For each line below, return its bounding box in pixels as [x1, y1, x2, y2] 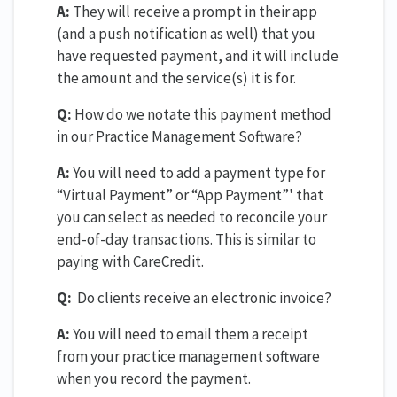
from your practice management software [57, 346, 320, 366]
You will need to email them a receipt [70, 323, 308, 344]
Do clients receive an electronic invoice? [72, 287, 331, 307]
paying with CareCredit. [57, 251, 204, 271]
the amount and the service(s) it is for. [57, 67, 296, 88]
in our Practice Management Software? [57, 126, 302, 146]
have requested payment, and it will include [57, 45, 339, 66]
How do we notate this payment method [72, 104, 331, 124]
